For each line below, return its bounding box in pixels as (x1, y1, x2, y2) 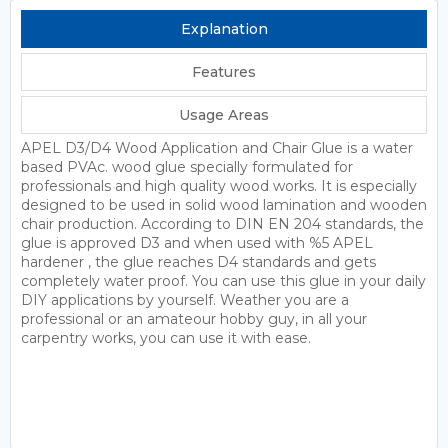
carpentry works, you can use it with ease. (21, 329, 311, 348)
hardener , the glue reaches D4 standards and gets (21, 253, 376, 272)
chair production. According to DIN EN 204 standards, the (21, 215, 424, 234)
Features (192, 63, 256, 82)
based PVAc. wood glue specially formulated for (21, 158, 353, 177)
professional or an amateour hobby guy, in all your (21, 310, 367, 329)
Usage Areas (179, 106, 269, 125)
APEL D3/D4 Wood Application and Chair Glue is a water (21, 139, 413, 158)
